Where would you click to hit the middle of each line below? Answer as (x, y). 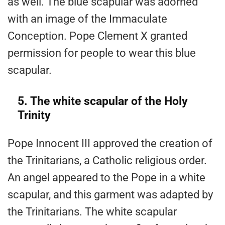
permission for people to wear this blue (102, 53)
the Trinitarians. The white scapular (92, 212)
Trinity (34, 116)
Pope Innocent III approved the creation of (110, 144)
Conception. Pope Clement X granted (97, 36)
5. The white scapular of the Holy (103, 101)
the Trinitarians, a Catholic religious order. (107, 161)
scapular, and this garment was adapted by (110, 195)
